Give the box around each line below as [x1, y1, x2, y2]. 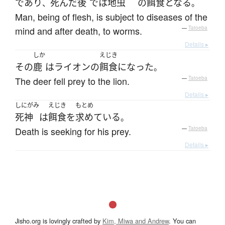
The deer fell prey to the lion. [15, 74, 130, 87]
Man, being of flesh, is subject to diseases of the [15, 10, 207, 23]
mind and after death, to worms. [15, 24, 142, 37]
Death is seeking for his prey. [15, 124, 131, 138]
